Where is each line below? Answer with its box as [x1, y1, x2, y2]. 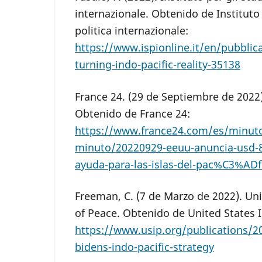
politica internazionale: [75, 23, 188, 38]
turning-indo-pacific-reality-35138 [75, 57, 240, 72]
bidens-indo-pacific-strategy [75, 239, 214, 254]
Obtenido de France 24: [75, 106, 190, 120]
